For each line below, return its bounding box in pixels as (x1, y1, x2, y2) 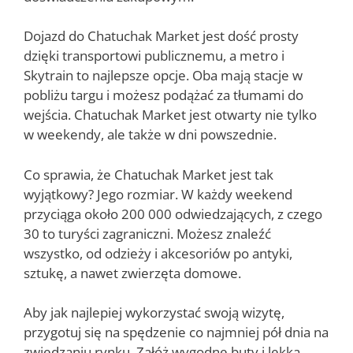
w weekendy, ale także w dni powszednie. (24, 125, 277, 144)
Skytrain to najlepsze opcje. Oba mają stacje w (24, 66, 303, 85)
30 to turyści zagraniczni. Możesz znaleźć (24, 224, 271, 243)
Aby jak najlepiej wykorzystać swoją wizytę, (24, 303, 284, 322)
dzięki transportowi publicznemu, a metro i (24, 46, 284, 65)
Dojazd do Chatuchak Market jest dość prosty (24, 27, 299, 46)
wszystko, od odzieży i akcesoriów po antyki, (24, 243, 292, 262)
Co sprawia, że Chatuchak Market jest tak (24, 165, 273, 184)
